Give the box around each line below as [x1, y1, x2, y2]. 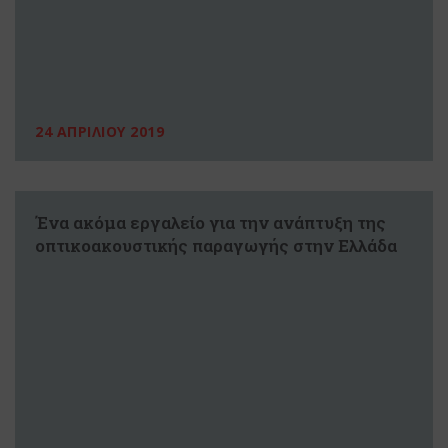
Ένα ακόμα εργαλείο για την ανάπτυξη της [35, 210, 386, 234]
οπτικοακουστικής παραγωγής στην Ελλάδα [35, 233, 397, 257]
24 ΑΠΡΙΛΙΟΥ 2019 [35, 121, 164, 141]
